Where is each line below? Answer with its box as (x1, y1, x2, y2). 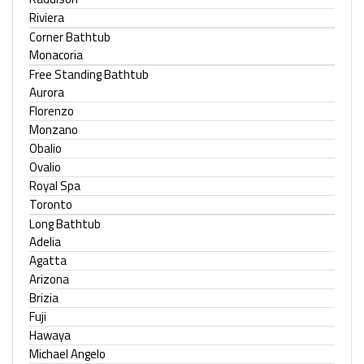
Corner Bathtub (29, 28, 110, 46)
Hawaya (29, 326, 71, 344)
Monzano (29, 120, 78, 139)
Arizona (29, 270, 69, 288)
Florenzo (29, 102, 74, 120)
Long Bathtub (29, 214, 101, 233)
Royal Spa (29, 176, 80, 195)
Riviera (29, 8, 64, 27)
